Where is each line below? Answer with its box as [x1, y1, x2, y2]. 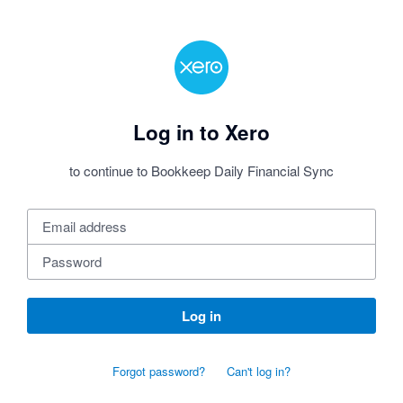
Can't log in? [227, 363, 291, 381]
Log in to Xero [133, 118, 270, 148]
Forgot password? [112, 363, 205, 381]
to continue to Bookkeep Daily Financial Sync [69, 161, 334, 181]
